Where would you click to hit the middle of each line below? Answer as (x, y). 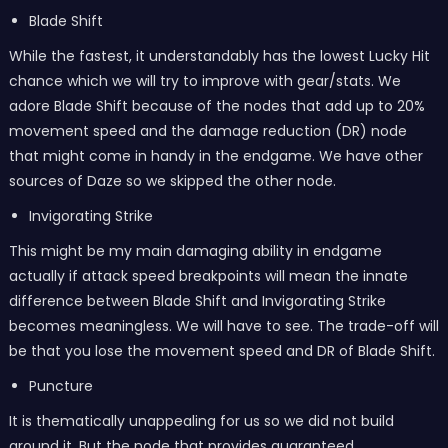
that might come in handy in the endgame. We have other (215, 156)
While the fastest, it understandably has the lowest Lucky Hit (219, 56)
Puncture (60, 386)
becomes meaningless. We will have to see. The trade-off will (223, 326)
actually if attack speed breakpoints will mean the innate (208, 276)
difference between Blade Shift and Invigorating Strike (197, 301)
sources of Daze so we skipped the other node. (172, 181)
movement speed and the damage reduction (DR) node (207, 131)
